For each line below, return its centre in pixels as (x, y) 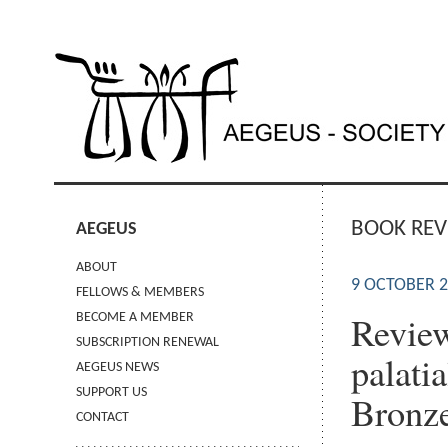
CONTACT (103, 417)
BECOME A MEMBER (135, 317)
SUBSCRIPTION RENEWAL (148, 342)
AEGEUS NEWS (118, 367)
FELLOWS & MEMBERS (140, 292)
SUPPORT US (112, 392)
